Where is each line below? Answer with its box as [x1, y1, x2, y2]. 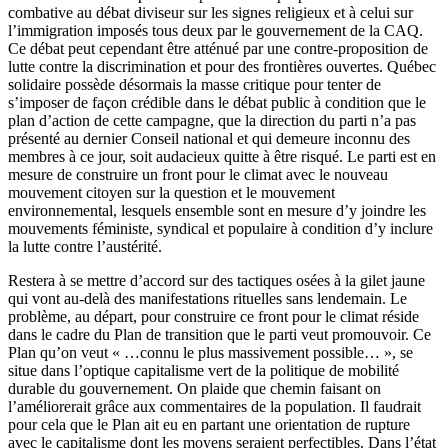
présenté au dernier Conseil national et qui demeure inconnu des [8, 129, 410, 147]
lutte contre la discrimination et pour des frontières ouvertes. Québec [8, 57, 436, 75]
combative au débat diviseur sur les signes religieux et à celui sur [8, 3, 413, 21]
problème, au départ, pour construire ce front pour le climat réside [8, 307, 419, 325]
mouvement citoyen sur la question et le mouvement [8, 183, 335, 201]
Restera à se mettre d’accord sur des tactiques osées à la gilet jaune [8, 271, 425, 289]
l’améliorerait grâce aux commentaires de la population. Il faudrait [8, 397, 421, 415]
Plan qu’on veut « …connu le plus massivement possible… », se [8, 343, 413, 361]
